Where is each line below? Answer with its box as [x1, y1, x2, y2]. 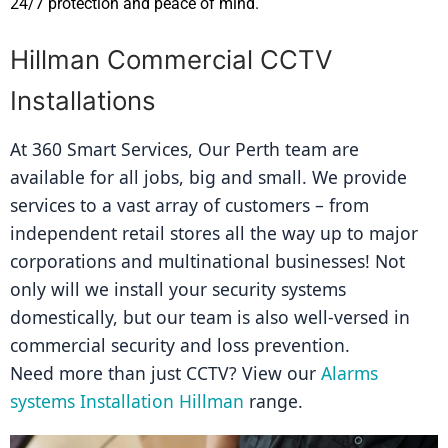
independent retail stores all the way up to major [10, 220, 418, 245]
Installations [10, 84, 156, 116]
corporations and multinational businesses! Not [10, 248, 405, 273]
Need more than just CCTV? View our [10, 360, 321, 385]
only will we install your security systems [10, 276, 346, 301]
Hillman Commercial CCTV [10, 43, 333, 75]
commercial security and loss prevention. [10, 332, 350, 357]
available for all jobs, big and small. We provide [10, 164, 407, 189]
